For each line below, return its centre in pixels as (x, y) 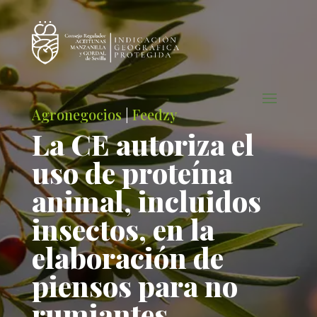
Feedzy (154, 114)
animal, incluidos (146, 201)
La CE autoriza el (143, 144)
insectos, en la (123, 229)
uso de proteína (132, 172)
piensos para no (134, 286)
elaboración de (127, 257)
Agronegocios (76, 114)
